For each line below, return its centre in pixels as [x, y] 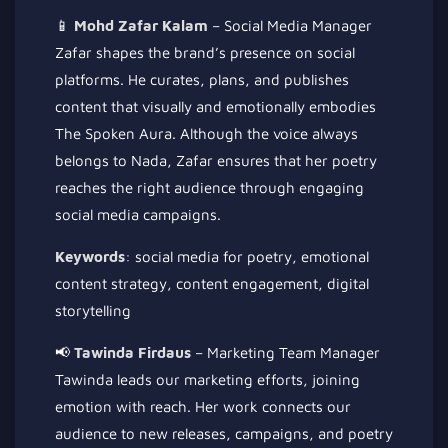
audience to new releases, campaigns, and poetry [224, 433]
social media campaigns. [138, 214]
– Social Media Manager [290, 25]
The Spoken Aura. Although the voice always [206, 133]
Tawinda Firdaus [132, 352]
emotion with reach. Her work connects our [203, 406]
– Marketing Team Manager [285, 352]
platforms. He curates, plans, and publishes [202, 79]
